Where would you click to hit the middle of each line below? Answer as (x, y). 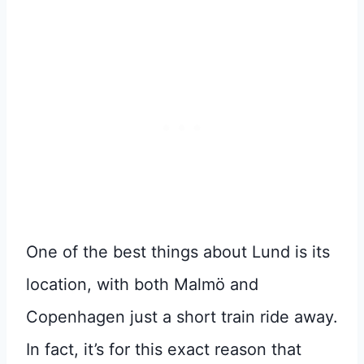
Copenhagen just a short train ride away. (182, 316)
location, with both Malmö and (142, 284)
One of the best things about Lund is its (178, 251)
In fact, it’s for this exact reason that (164, 349)
